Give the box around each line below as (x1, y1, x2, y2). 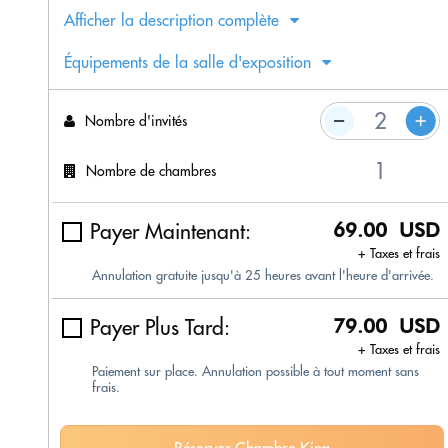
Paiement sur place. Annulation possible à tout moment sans (92, 363, 419, 380)
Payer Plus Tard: (90, 314, 230, 342)
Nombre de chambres (86, 161, 216, 180)
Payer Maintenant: (90, 218, 251, 246)
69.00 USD (333, 218, 440, 243)
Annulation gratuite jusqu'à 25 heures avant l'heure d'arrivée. (92, 267, 434, 284)
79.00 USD (333, 314, 440, 339)
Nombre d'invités (85, 111, 187, 130)
